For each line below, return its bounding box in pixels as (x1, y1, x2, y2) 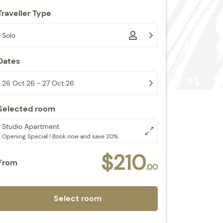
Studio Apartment (2, 121, 59, 131)
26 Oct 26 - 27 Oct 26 (2, 78, 74, 88)
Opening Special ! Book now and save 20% (2, 132, 118, 140)
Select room (54, 193, 102, 204)
